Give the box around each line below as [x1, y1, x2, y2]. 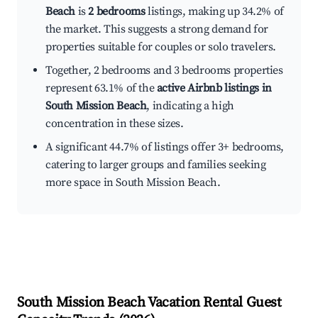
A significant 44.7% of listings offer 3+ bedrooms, [45, 140, 285, 155]
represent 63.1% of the [45, 81, 157, 96]
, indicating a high [146, 99, 234, 114]
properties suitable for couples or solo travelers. [45, 40, 277, 55]
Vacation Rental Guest [145, 294, 282, 312]
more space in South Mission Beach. [45, 175, 221, 190]
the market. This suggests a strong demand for [45, 22, 269, 37]
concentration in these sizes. [45, 116, 184, 131]
